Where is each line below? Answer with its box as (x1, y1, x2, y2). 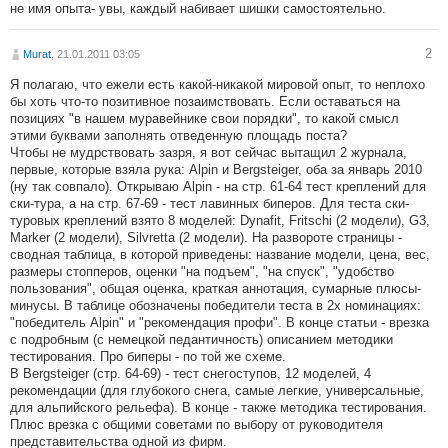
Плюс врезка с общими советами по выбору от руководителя (10, 417, 383, 433)
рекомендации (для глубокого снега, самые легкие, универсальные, (10, 383, 424, 399)
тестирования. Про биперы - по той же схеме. (10, 349, 286, 365)
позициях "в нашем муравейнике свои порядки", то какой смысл (10, 111, 399, 127)
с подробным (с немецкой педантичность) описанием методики (10, 332, 393, 348)
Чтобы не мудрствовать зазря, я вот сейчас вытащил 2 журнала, (10, 145, 407, 161)
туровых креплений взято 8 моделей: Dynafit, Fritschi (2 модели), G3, (10, 213, 430, 229)
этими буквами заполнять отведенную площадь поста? (10, 128, 347, 144)
